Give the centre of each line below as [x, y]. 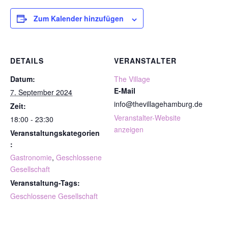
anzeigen [129, 130]
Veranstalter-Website [147, 118]
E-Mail [125, 91]
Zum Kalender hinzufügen [79, 19]
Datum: [23, 79]
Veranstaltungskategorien [55, 133]
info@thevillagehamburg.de [158, 104]
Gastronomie [31, 158]
